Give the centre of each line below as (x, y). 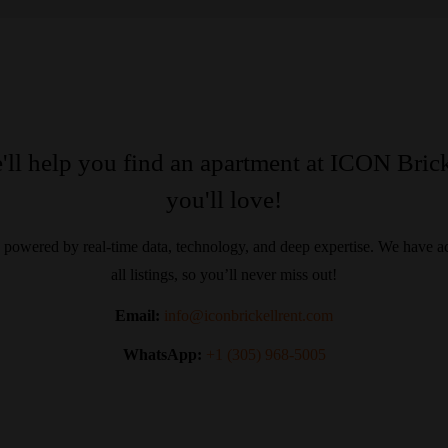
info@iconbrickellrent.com (248, 315)
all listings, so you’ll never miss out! (224, 274)
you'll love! (224, 199)
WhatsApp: (162, 354)
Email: (137, 315)
